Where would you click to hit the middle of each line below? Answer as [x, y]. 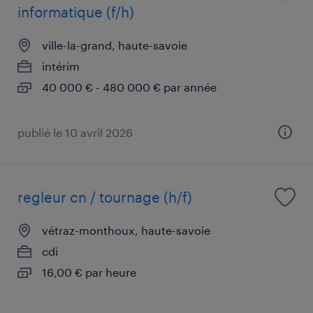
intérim [61, 66]
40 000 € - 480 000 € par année [129, 87]
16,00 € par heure [89, 272]
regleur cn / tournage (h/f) [105, 197]
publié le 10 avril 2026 [75, 132]
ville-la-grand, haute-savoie [115, 45]
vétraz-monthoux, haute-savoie [126, 230]
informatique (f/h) [76, 12]
